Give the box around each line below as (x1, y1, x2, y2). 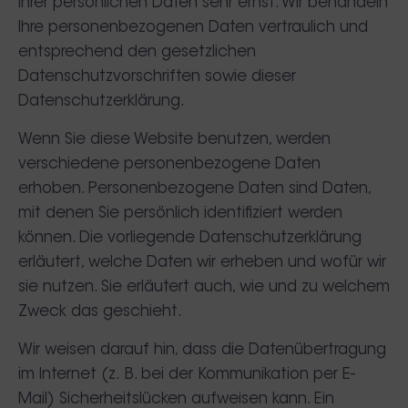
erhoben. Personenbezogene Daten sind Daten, (18, 181, 371, 197)
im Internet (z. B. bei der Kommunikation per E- (18, 367, 355, 382)
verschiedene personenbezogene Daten (18, 157, 321, 172)
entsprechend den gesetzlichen (18, 45, 256, 60)
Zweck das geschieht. (18, 304, 182, 320)
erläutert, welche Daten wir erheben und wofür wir (18, 255, 386, 270)
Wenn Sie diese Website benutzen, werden (18, 132, 331, 148)
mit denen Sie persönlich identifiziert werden (18, 206, 342, 221)
